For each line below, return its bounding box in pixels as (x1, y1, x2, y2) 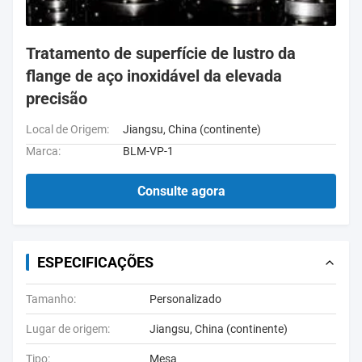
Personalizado (149, 293, 221, 305)
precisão (26, 89, 87, 108)
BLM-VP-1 (123, 145, 174, 158)
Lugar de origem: (26, 322, 110, 335)
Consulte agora (137, 183, 225, 199)
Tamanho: (26, 293, 76, 305)
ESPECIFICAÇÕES (37, 254, 154, 271)
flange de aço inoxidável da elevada (26, 66, 282, 86)
